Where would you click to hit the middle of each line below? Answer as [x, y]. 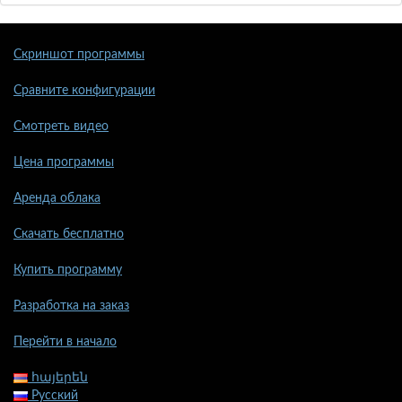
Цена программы [64, 163]
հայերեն [58, 378]
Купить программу [68, 271]
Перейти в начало [65, 342]
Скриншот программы [79, 55]
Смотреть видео [61, 127]
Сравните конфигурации [84, 91]
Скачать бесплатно [69, 235]
